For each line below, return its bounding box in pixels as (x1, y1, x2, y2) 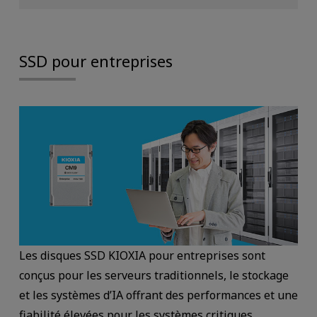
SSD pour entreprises (18, 50, 173, 72)
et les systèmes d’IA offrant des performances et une (18, 287, 298, 303)
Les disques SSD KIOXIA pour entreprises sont (18, 247, 265, 263)
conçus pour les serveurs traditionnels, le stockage (18, 267, 289, 283)
